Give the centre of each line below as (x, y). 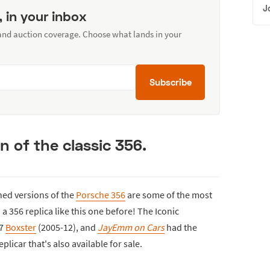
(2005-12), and (67, 227)
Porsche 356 (101, 194)
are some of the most (169, 194)
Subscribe (170, 82)
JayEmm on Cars (131, 227)
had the (181, 227)
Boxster (21, 227)
